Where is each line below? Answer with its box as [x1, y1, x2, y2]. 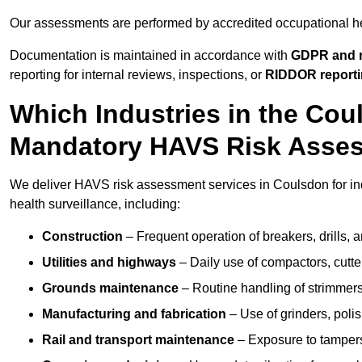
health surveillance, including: [10, 197, 180, 212]
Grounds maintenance [42, 281, 179, 296]
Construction [42, 229, 123, 244]
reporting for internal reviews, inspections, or [10, 68, 265, 82]
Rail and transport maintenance [42, 333, 234, 347]
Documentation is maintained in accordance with [10, 48, 291, 63]
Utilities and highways [42, 255, 176, 270]
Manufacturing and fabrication [42, 307, 226, 322]
